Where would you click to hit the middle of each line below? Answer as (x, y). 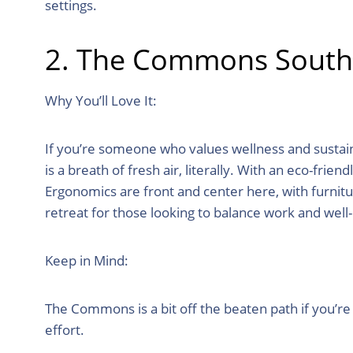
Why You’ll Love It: (101, 100)
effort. (65, 329)
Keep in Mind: (87, 260)
